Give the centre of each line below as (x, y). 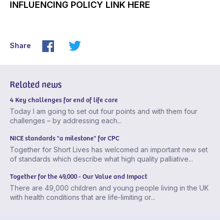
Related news (36, 84)
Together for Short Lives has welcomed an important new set (109, 150)
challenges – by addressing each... (66, 121)
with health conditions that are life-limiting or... (82, 197)
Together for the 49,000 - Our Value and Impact (79, 176)
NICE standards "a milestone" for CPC (65, 138)
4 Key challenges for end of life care (64, 100)
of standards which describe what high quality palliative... (101, 159)
